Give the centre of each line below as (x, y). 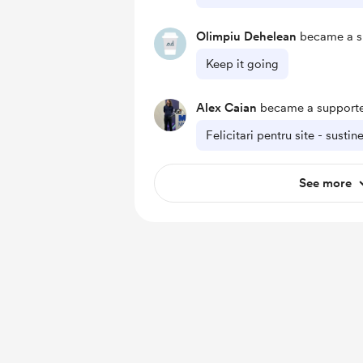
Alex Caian (226, 108)
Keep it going (242, 64)
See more (325, 183)
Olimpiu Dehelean (246, 36)
